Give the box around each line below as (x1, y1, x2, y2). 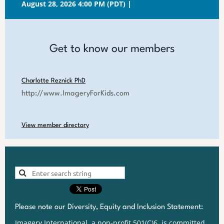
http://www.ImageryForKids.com (21, 89, 129, 97)
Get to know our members (49, 43, 175, 54)
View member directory (21, 121, 89, 128)
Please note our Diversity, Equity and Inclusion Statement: (15, 203, 203, 211)
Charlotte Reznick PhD (21, 77, 85, 84)
